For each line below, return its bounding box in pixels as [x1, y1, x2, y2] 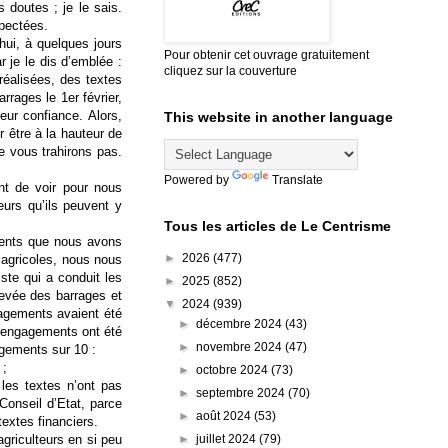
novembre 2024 [196, 339, 286, 354]
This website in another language [164, 108, 393, 125]
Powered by [164, 172, 232, 187]
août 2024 [196, 408, 255, 423]
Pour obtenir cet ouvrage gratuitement [164, 47, 369, 62]
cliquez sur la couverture [164, 63, 297, 78]
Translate [272, 172, 323, 187]
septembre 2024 [196, 385, 289, 400]
